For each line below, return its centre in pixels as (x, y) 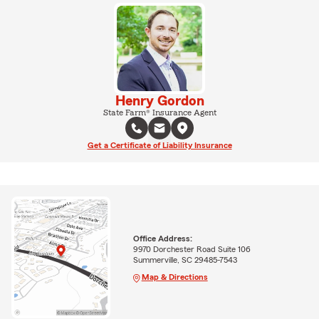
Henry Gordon (159, 101)
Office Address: (162, 238)
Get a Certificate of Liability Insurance (159, 145)
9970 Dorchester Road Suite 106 (192, 249)
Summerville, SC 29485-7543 (185, 260)
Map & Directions (174, 277)
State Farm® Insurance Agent (159, 113)
